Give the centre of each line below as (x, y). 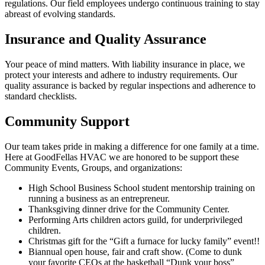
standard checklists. (41, 96)
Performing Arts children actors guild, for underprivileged (135, 220)
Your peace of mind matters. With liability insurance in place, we (125, 64)
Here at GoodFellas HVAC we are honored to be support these (122, 157)
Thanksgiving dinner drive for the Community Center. (129, 209)
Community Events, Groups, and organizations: (93, 168)
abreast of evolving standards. (60, 14)
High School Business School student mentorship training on (142, 188)
